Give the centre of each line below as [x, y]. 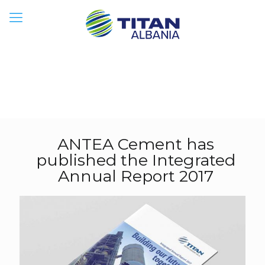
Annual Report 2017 [135, 176]
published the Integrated [135, 160]
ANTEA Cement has [135, 144]
